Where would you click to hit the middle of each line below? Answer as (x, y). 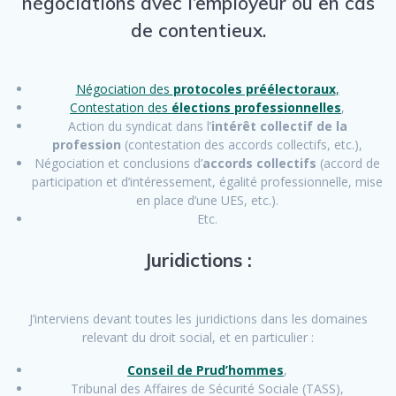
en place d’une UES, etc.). (207, 201)
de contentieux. (198, 30)
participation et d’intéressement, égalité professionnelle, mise (207, 182)
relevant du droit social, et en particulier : (198, 338)
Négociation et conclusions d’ (118, 164)
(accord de (348, 164)
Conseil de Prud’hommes (206, 370)
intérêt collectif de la (279, 126)
